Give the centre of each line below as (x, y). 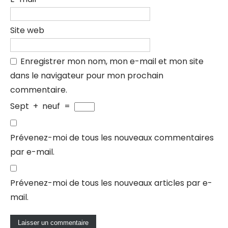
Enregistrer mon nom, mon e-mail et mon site (112, 61)
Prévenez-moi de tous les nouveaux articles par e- (111, 183)
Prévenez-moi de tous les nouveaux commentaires (112, 138)
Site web (27, 30)
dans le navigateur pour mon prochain (87, 76)
